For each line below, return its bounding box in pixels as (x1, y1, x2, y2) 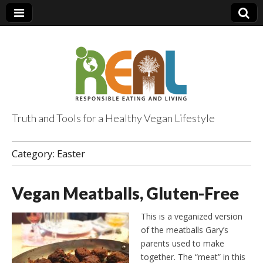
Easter (57, 147, 85, 160)
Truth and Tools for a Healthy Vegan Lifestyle (12, 112, 215, 124)
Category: (12, 147, 57, 160)
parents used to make (141, 237, 224, 249)
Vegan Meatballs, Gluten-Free (12, 183, 239, 203)
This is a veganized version (141, 210, 242, 222)
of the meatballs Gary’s (141, 224, 228, 235)
